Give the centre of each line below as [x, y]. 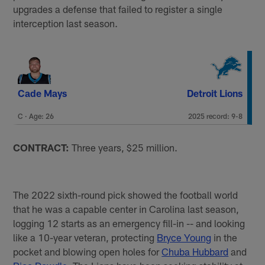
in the [224, 237]
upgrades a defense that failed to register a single [118, 9]
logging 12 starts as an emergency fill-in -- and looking [129, 223]
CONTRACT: [43, 147]
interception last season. [67, 23]
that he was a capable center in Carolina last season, [126, 209]
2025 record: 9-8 [215, 116]
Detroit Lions [214, 93]
